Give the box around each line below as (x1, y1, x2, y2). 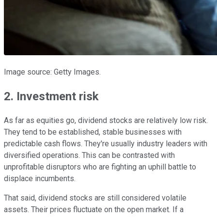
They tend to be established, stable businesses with (4, 127, 182, 137)
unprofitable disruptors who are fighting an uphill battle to (4, 162, 196, 172)
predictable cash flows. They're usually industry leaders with (4, 139, 207, 149)
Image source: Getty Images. (4, 67, 101, 77)
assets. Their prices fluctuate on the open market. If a (4, 205, 184, 215)
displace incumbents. (4, 174, 76, 184)
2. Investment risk (4, 90, 99, 104)
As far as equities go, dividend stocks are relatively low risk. (4, 116, 208, 125)
